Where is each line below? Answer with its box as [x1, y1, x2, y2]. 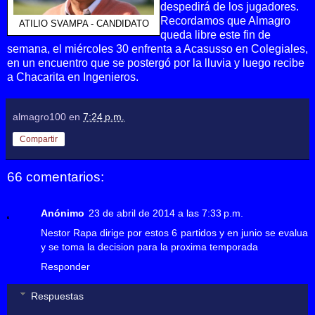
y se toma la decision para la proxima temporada [41, 241, 258, 253]
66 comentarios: [7, 169, 104, 184]
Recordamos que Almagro [160, 14, 290, 27]
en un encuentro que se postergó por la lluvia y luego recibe [7, 56, 304, 69]
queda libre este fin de [160, 28, 271, 41]
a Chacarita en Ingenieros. [7, 70, 139, 83]
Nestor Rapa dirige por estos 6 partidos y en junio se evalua [41, 227, 308, 239]
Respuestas [31, 290, 84, 302]
